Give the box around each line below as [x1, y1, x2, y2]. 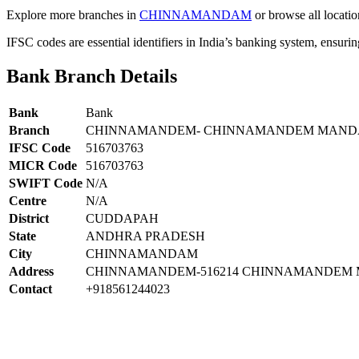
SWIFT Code [9, 175, 83, 190]
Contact [9, 281, 52, 296]
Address [9, 264, 54, 278]
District [9, 211, 49, 225]
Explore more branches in [6, 7, 139, 22]
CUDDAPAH [86, 211, 159, 225]
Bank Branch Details [6, 65, 177, 87]
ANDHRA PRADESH [86, 228, 205, 243]
